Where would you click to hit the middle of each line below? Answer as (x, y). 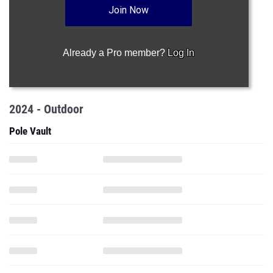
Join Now (129, 10)
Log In (181, 53)
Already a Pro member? (115, 53)
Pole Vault (30, 131)
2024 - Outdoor (46, 109)
